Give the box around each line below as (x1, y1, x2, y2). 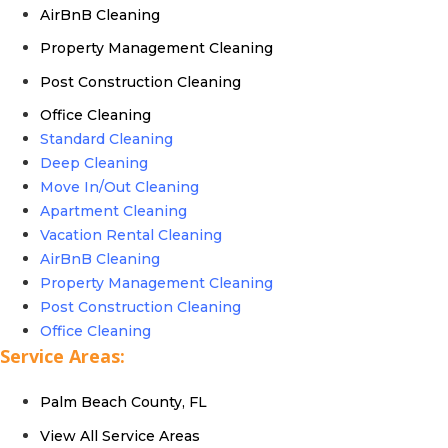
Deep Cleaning (40, 154, 148, 173)
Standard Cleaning (40, 130, 173, 149)
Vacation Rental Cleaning (40, 226, 222, 245)
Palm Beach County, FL (40, 393, 207, 412)
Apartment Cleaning (40, 202, 187, 221)
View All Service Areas (40, 426, 200, 445)
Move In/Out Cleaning (40, 178, 199, 197)
